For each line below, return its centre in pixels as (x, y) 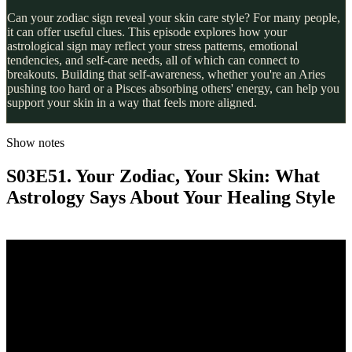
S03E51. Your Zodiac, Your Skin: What (163, 176)
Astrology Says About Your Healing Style (171, 197)
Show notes (35, 142)
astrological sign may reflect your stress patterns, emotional (152, 46)
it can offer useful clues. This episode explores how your (147, 31)
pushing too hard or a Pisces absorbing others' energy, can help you (173, 88)
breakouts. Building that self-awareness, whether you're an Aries (166, 74)
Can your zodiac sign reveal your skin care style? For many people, (174, 17)
